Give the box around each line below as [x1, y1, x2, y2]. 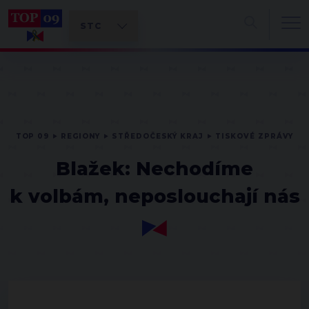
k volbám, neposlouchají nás [9, 185, 300, 208]
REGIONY [61, 132, 101, 141]
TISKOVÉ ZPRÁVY [215, 132, 294, 141]
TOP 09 [15, 132, 50, 141]
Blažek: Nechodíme [56, 157, 253, 180]
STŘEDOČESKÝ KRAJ [112, 132, 203, 141]
